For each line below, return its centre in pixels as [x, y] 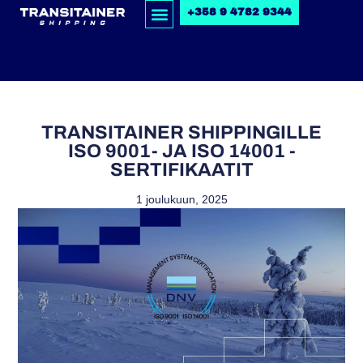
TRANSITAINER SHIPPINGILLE [181, 133]
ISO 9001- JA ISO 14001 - [181, 152]
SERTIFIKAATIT [181, 170]
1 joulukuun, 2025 [181, 200]
